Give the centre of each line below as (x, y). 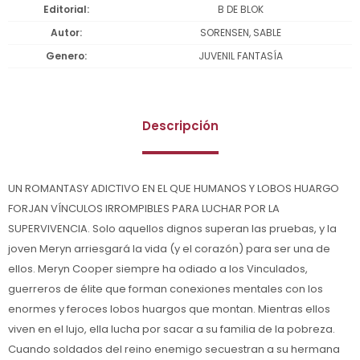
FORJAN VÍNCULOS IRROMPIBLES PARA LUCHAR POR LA (144, 208)
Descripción (180, 125)
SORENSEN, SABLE (240, 32)
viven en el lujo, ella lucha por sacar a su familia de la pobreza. (172, 329)
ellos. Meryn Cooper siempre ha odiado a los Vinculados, (158, 268)
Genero (65, 55)
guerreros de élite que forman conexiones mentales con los (166, 288)
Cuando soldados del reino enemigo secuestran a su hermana (174, 349)
